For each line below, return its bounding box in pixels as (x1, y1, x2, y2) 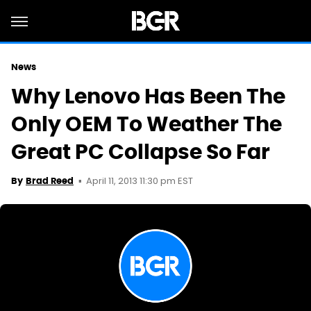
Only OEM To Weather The (11, 110, 282, 137)
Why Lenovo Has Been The (11, 83, 285, 110)
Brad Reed (26, 175, 74, 187)
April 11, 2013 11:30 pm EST (86, 174, 193, 189)
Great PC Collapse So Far (11, 138, 270, 165)
